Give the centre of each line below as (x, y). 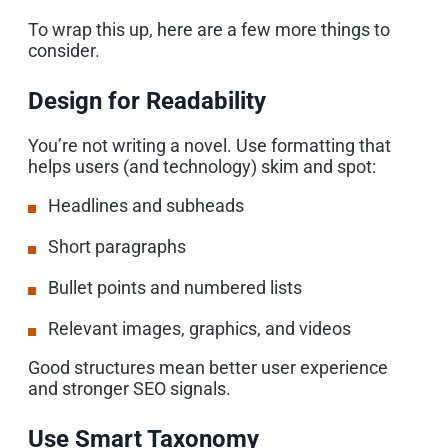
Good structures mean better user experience (208, 367)
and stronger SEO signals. (129, 388)
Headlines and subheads (146, 205)
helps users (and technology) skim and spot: (202, 166)
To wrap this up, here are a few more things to (209, 29)
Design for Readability (147, 100)
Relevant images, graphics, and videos (199, 328)
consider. (64, 50)
